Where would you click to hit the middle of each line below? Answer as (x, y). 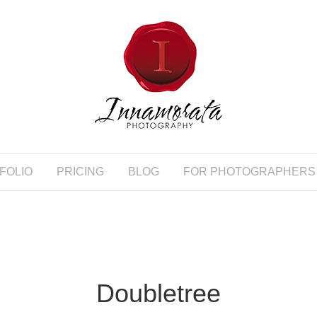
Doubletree (158, 293)
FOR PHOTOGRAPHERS (249, 172)
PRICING (80, 172)
